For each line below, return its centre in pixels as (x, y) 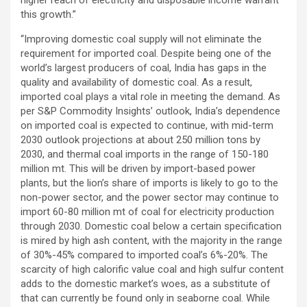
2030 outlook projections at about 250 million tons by (140, 139)
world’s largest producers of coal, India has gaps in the (144, 67)
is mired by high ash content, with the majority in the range (151, 240)
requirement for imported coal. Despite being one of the (146, 53)
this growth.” (48, 14)
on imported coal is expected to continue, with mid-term (147, 125)
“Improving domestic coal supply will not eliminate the (141, 39)
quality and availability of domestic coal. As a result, (136, 82)
